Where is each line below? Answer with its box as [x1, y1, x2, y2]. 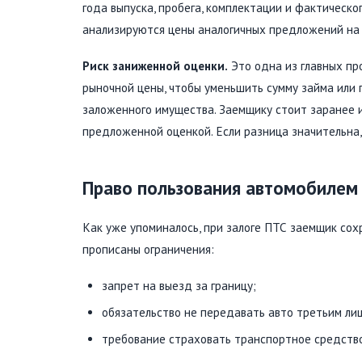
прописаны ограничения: [82, 242, 214, 258]
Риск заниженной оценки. [82, 58, 228, 74]
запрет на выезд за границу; [102, 278, 256, 294]
